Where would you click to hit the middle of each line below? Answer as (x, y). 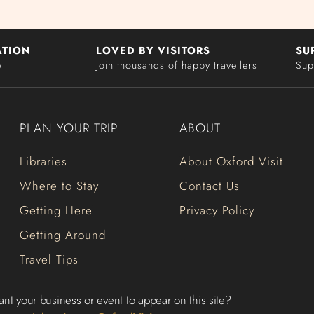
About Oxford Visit (231, 162)
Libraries (43, 162)
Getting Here (56, 211)
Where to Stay (59, 186)
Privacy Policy (217, 211)
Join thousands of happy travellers (177, 65)
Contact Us (210, 186)
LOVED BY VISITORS (153, 50)
